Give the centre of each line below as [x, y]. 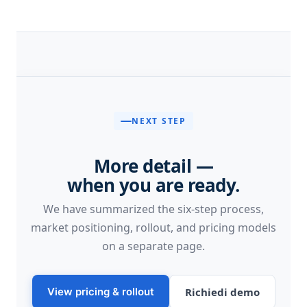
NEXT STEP [159, 121]
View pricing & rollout [100, 291]
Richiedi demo [222, 292]
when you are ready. [153, 185]
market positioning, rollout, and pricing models [153, 227]
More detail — [153, 165]
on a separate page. [153, 246]
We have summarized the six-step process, [153, 209]
